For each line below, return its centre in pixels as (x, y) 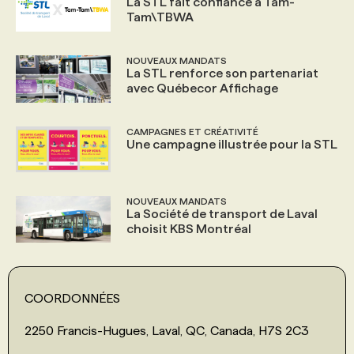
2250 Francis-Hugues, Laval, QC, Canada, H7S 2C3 (167, 330)
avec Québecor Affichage (202, 88)
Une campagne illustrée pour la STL (232, 144)
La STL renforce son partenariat (222, 73)
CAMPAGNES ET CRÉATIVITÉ (192, 131)
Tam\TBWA (160, 17)
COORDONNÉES (72, 298)
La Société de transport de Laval (222, 214)
